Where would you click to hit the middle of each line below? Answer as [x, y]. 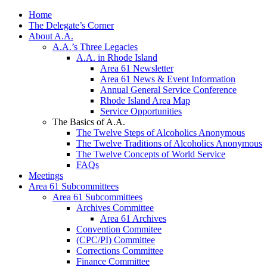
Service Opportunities [141, 111]
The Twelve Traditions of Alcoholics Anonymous [169, 144]
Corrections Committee [120, 251]
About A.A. [51, 36]
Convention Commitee [119, 229]
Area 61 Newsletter [137, 69]
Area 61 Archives [133, 219]
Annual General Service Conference [168, 90]
